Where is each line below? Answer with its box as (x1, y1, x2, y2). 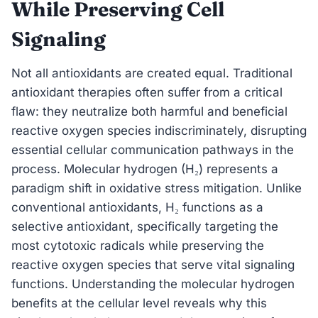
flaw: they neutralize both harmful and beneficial (11, 104, 287, 119)
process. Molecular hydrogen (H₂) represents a (11, 161, 278, 176)
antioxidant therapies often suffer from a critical (11, 84, 283, 99)
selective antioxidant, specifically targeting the (11, 219, 278, 234)
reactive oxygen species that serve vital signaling (11, 257, 295, 272)
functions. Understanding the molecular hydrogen (11, 276, 295, 291)
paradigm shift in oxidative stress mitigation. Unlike (11, 180, 302, 195)
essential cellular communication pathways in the (11, 142, 294, 157)
